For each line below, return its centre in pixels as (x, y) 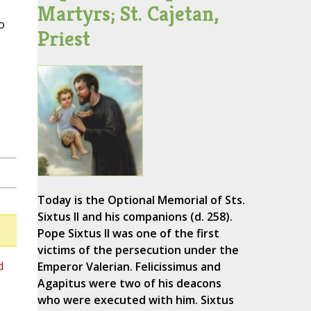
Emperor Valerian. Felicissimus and (129, 267)
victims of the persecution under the (138, 250)
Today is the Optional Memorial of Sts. (141, 200)
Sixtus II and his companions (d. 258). (135, 217)
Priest (64, 39)
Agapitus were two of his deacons (129, 284)
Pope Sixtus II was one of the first (128, 234)
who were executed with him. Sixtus (135, 300)
